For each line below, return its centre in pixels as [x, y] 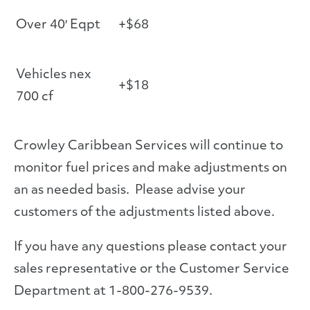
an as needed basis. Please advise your [130, 191]
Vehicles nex [54, 75]
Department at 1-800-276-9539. [113, 292]
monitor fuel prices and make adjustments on [151, 168]
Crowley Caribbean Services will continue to [148, 146]
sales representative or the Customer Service [152, 270]
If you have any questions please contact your [151, 247]
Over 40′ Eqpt [58, 25]
